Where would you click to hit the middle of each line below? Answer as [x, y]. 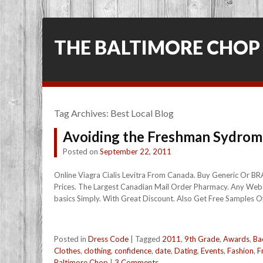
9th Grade [202, 239]
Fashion [240, 251]
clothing [97, 251]
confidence [133, 251]
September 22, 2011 [136, 151]
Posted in [71, 239]
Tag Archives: [82, 113]
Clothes [67, 251]
